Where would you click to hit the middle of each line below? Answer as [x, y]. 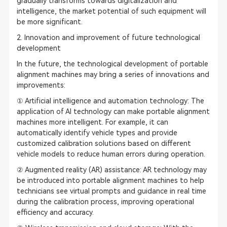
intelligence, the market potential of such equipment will [111, 11]
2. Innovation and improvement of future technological [108, 37]
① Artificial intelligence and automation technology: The [110, 101]
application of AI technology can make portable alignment [113, 111]
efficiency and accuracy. [55, 212]
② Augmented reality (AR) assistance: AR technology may [111, 170]
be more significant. [49, 22]
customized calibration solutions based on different [104, 143]
